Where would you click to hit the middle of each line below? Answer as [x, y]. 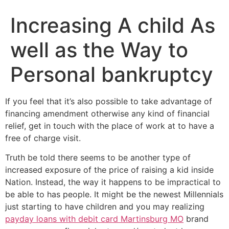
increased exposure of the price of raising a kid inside [109, 170]
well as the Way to [99, 50]
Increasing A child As [113, 25]
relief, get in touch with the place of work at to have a [110, 126]
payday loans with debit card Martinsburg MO [94, 219]
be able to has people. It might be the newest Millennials [114, 194]
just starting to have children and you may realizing [105, 207]
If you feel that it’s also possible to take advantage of [109, 101]
